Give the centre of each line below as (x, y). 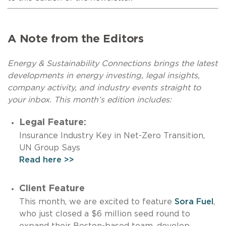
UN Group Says (56, 148)
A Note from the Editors (76, 39)
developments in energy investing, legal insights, (104, 75)
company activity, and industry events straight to (104, 88)
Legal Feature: (52, 122)
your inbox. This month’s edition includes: (90, 100)
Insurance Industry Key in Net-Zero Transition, (112, 135)
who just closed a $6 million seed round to (104, 214)
